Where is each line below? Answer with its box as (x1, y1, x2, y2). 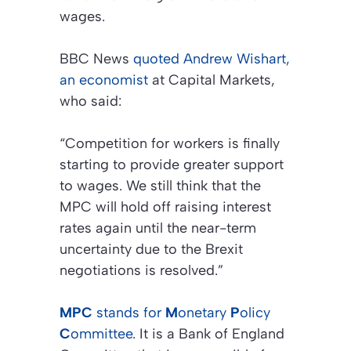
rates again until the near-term (60, 219, 256, 237)
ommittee (71, 325, 132, 343)
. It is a (132, 325, 179, 343)
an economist (60, 71, 148, 89)
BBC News (60, 50, 129, 68)
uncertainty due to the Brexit (60, 241, 243, 259)
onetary (178, 304, 230, 322)
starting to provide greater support (60, 156, 284, 174)
